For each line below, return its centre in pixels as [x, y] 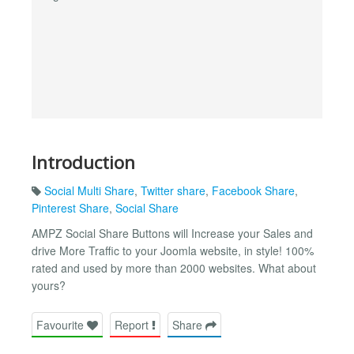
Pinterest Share [70, 208]
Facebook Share [253, 191]
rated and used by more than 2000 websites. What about [174, 268]
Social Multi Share [89, 191]
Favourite [62, 324]
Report [133, 324]
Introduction [83, 162]
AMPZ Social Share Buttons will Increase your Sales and [172, 233]
